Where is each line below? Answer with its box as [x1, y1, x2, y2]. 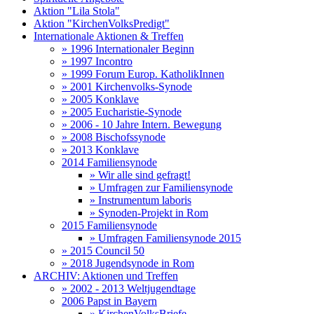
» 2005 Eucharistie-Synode [62, 106, 182, 118]
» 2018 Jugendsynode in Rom [62, 257, 194, 269]
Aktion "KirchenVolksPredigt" [34, 18, 170, 29]
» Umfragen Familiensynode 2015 [90, 232, 241, 244]
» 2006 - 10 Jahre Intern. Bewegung [62, 118, 221, 130]
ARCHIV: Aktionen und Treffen [34, 270, 178, 282]
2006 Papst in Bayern [62, 295, 157, 307]
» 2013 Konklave [62, 144, 139, 156]
